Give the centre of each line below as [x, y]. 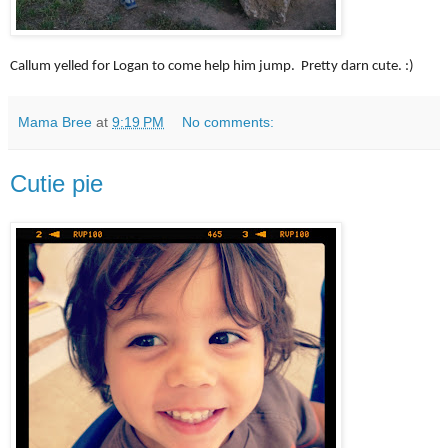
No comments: [228, 122]
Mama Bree [55, 122]
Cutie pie [56, 184]
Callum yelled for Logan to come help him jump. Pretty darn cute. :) [212, 67]
